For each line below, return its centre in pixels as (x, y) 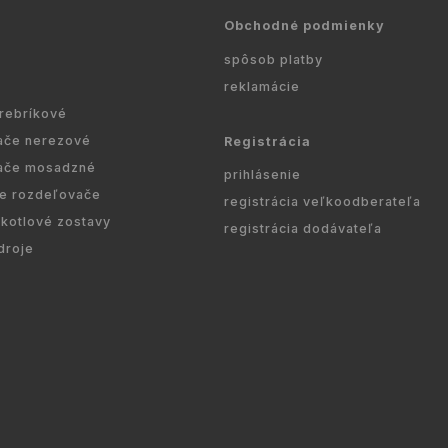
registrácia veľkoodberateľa (322, 202)
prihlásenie (262, 175)
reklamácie (262, 86)
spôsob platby (273, 59)
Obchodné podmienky (304, 26)
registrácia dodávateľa (303, 229)
